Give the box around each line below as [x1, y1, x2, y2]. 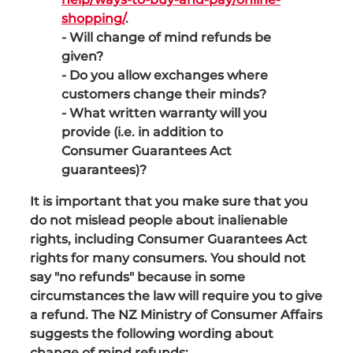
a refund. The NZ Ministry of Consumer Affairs [30, 304, 322, 325]
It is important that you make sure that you [30, 191, 308, 212]
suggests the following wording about [30, 323, 273, 344]
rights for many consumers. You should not [30, 247, 306, 269]
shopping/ [61, 8, 125, 29]
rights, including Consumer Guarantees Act [30, 229, 307, 250]
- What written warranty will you [61, 102, 267, 124]
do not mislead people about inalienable [30, 210, 288, 231]
